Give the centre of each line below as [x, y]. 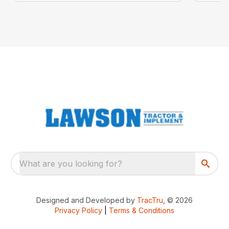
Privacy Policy [78, 210]
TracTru [150, 200]
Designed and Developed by [87, 200]
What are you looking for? [71, 164]
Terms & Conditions [142, 210]
